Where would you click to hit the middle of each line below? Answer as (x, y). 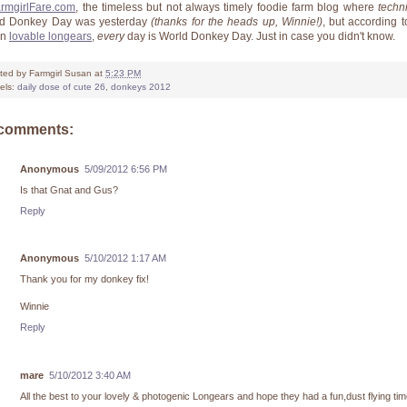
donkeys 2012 (141, 86)
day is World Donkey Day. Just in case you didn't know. (260, 36)
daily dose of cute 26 (61, 86)
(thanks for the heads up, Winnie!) (235, 21)
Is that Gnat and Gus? (69, 189)
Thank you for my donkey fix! (84, 279)
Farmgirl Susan (60, 73)
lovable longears (50, 36)
